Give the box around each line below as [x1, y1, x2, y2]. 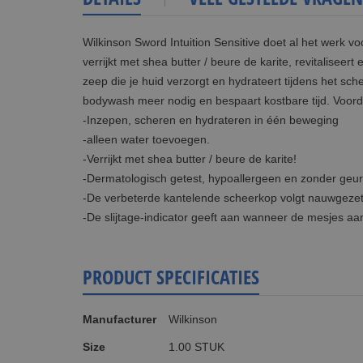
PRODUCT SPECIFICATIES [83, 263, 259, 290]
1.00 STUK [169, 340, 224, 353]
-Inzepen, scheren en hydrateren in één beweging [83, 113, 339, 126]
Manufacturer [83, 313, 156, 326]
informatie [82, 321, 133, 334]
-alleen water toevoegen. [83, 133, 210, 146]
